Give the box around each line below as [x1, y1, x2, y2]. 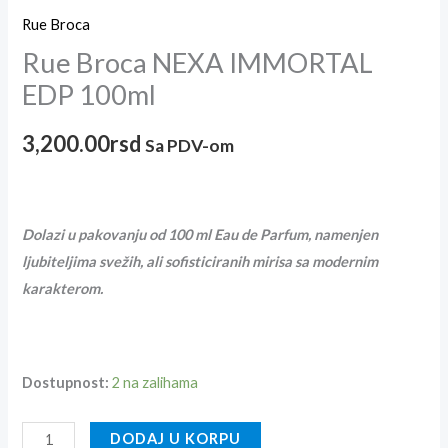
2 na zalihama [112, 374, 199, 392]
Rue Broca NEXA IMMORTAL [22, 45, 374, 79]
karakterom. [22, 280, 104, 298]
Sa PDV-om [145, 135, 235, 157]
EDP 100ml [22, 77, 157, 111]
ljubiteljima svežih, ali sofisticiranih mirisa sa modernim [22, 253, 379, 271]
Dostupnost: [22, 374, 110, 392]
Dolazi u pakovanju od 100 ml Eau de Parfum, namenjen [22, 226, 379, 244]
